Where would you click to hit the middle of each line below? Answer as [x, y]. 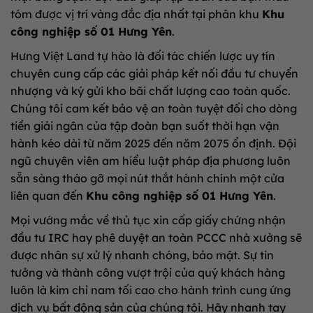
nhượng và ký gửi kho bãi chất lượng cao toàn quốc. [151, 90]
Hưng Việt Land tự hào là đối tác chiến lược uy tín [143, 56]
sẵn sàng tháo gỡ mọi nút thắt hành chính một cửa [147, 178]
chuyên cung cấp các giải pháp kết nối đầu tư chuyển [154, 73]
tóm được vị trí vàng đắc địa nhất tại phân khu [136, 14]
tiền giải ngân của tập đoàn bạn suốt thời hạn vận [145, 125]
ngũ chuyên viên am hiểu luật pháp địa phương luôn [151, 160]
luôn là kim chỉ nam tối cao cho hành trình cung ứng [151, 290]
